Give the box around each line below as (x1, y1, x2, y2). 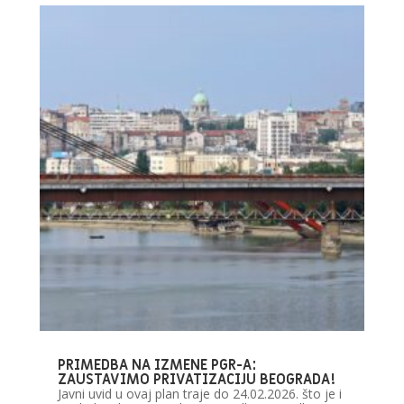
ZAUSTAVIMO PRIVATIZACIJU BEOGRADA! (57, 369, 335, 390)
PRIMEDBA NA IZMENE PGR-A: (57, 354, 257, 375)
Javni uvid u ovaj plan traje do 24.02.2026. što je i (57, 384, 342, 402)
